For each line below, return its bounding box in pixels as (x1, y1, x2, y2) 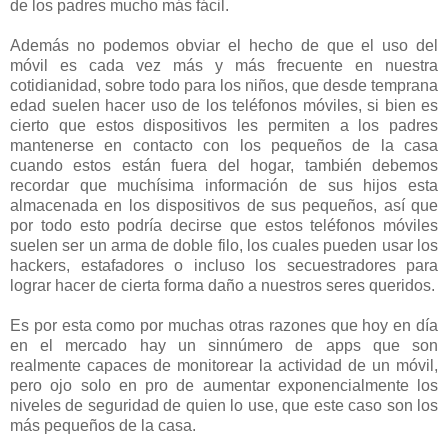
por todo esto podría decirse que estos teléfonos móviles (10, 216, 438, 234)
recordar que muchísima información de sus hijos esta (10, 176, 438, 194)
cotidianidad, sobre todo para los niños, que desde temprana (10, 76, 438, 94)
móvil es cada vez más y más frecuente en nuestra (10, 56, 438, 74)
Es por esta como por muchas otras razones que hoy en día (10, 316, 438, 334)
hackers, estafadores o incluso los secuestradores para (10, 256, 438, 274)
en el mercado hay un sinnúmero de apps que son (10, 336, 438, 354)
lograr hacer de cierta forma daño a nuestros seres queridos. (10, 276, 435, 294)
